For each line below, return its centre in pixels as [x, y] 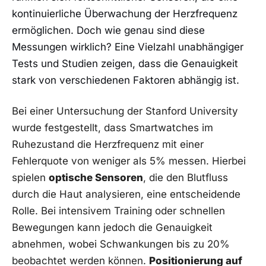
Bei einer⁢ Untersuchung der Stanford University [125, 111]
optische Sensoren [96, 177]
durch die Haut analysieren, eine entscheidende [126, 194]
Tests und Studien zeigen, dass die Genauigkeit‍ [125, 64]
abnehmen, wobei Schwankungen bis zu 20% [121, 244]
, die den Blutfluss [186, 177]
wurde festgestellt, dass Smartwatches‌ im [113, 127]
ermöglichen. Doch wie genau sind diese [108, 31]
